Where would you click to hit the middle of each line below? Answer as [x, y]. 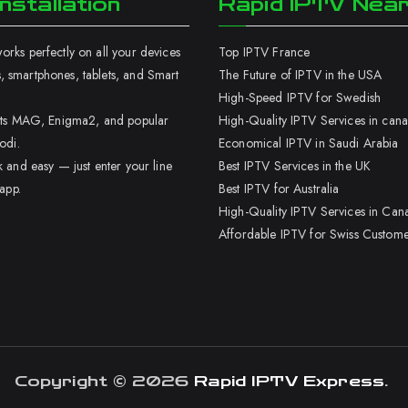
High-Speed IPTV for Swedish [300, 97]
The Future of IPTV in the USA [301, 75]
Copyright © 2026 [104, 381]
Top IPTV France [265, 52]
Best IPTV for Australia [281, 189]
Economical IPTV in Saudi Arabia [309, 143]
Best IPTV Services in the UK [295, 166]
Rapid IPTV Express [289, 381]
